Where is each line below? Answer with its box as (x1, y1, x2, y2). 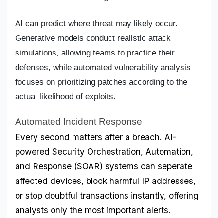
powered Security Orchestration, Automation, (15, 146, 193, 157)
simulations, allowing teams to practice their (15, 48, 175, 57)
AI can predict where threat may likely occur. (15, 18, 178, 28)
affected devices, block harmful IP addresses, (15, 176, 196, 186)
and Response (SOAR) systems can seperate (15, 161, 192, 172)
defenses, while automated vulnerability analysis (15, 62, 191, 72)
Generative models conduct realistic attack (15, 33, 171, 43)
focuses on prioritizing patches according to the (15, 77, 187, 87)
